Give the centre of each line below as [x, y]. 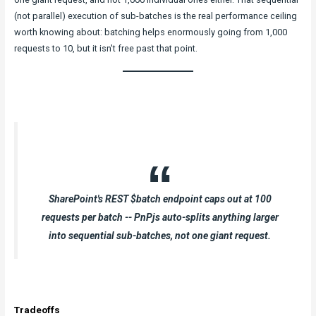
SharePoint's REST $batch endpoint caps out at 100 [160, 199]
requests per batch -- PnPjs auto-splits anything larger [160, 217]
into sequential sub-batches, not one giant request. [160, 235]
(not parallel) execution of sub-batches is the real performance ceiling [155, 16]
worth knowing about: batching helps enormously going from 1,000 [150, 32]
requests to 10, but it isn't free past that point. [105, 48]
